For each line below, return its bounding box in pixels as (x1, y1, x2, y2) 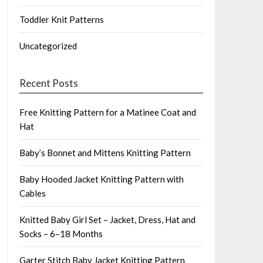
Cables (19, 188, 46, 198)
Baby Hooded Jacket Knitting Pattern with (19, 174, 184, 184)
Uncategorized (19, 41, 77, 51)
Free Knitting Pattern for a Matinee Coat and (19, 107, 196, 117)
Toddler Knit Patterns (19, 14, 104, 25)
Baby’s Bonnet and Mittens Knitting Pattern (19, 147, 191, 158)
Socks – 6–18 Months (19, 228, 103, 239)
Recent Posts (19, 77, 78, 89)
